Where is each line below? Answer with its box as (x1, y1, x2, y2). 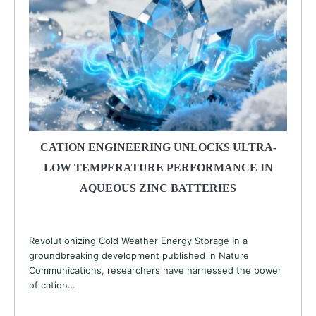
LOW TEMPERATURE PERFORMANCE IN (43, 161, 273, 174)
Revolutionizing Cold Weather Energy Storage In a (29, 234, 248, 246)
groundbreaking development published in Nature (29, 249, 249, 261)
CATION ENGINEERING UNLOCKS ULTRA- (39, 140, 276, 153)
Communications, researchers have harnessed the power (29, 264, 281, 276)
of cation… (29, 279, 75, 291)
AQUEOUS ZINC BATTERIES (80, 181, 236, 194)
